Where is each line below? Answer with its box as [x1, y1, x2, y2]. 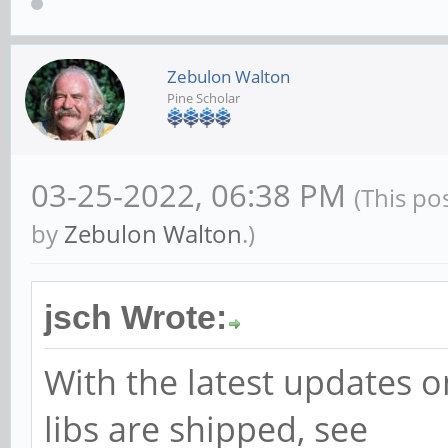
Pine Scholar [167, 88, 240, 107]
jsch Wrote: [44, 299, 227, 337]
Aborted [44, 26, 177, 63]
